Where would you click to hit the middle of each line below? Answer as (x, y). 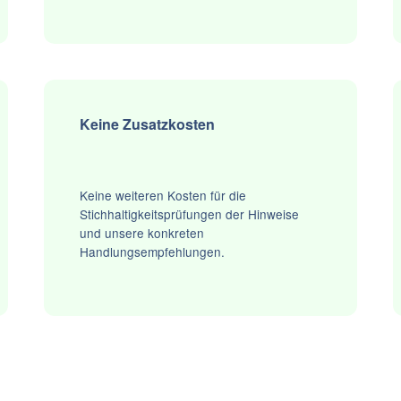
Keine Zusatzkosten (148, 124)
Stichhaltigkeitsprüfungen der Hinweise (190, 214)
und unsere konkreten (142, 233)
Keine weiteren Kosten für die (163, 196)
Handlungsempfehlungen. (153, 252)
